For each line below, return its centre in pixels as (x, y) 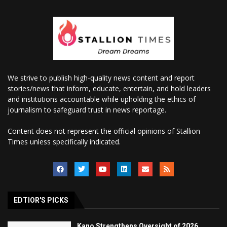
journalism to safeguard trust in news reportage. (87, 109)
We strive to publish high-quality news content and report (101, 78)
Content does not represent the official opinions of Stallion (104, 131)
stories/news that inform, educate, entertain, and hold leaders (109, 88)
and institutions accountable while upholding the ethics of (102, 99)
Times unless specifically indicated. (64, 141)
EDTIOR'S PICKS (41, 200)
